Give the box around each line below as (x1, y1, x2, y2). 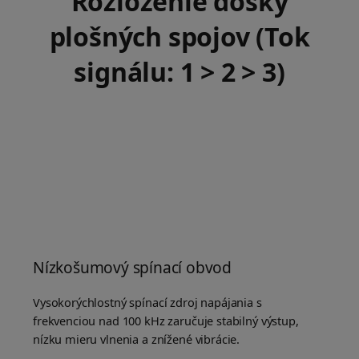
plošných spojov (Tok (49, 19, 310, 54)
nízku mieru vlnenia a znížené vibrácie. (33, 331, 240, 348)
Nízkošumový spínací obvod (33, 256, 232, 279)
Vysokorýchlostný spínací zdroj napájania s (33, 294, 262, 311)
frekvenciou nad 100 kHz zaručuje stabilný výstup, (33, 313, 299, 329)
